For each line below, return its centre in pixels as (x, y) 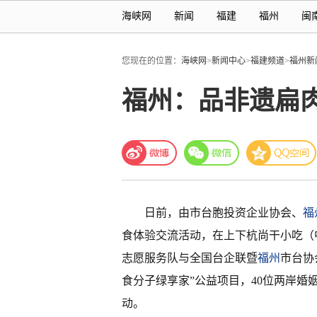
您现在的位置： (151, 61)
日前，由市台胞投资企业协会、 (224, 213)
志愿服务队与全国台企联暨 (190, 258)
